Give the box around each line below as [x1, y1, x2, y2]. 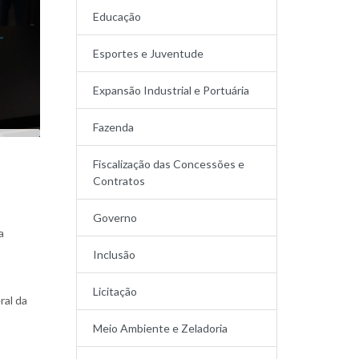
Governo [93, 211, 138, 224]
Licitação [93, 284, 138, 298]
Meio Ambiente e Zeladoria [93, 321, 228, 335]
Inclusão [93, 248, 136, 261]
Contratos [93, 174, 146, 188]
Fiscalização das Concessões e [93, 157, 245, 171]
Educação [93, 10, 142, 23]
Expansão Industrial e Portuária [93, 83, 250, 97]
